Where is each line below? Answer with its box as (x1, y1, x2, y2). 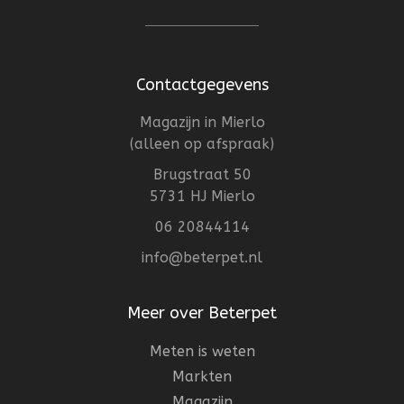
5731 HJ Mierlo (149, 188, 255, 206)
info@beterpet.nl (142, 249, 262, 267)
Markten (172, 368, 232, 386)
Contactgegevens (135, 75, 269, 96)
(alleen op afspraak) (130, 135, 274, 153)
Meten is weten (149, 343, 255, 361)
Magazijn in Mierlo (139, 114, 265, 132)
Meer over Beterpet (127, 303, 277, 324)
